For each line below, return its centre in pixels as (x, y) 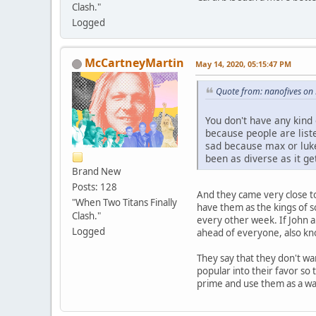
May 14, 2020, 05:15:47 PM (243, 64)
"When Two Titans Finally (124, 203)
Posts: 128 (95, 187)
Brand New (96, 172)
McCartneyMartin (134, 63)
